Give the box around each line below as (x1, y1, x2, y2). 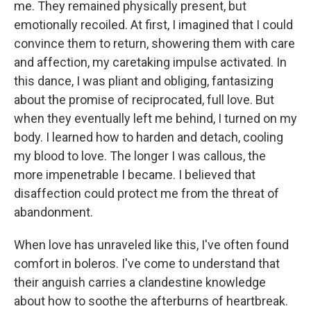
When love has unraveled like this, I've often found (14, 237, 289, 253)
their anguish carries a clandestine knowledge (14, 275, 266, 290)
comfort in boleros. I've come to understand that (14, 256, 280, 271)
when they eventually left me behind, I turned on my (14, 111, 297, 126)
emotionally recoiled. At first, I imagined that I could (14, 17, 293, 33)
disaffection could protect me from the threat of (14, 186, 279, 201)
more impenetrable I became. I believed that (14, 167, 255, 183)
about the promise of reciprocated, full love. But (14, 92, 274, 108)
